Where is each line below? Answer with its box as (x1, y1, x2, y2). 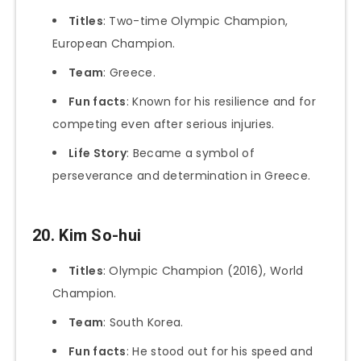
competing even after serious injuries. (52, 116, 275, 133)
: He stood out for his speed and (126, 342, 313, 359)
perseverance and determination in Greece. (52, 168, 311, 185)
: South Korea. (103, 313, 184, 330)
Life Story (68, 145, 127, 162)
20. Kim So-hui (32, 226, 142, 246)
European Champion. (52, 35, 176, 52)
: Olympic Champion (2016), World (102, 262, 304, 279)
